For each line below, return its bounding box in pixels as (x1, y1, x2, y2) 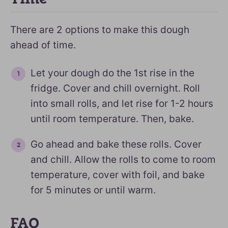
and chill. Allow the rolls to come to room (31, 153, 216, 165)
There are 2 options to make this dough (10, 23, 189, 36)
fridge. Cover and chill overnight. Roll (31, 82, 200, 94)
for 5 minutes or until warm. (31, 184, 156, 196)
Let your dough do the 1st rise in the (31, 67, 194, 79)
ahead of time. (10, 39, 76, 51)
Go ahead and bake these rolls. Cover (31, 138, 202, 150)
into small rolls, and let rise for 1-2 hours (31, 97, 213, 109)
